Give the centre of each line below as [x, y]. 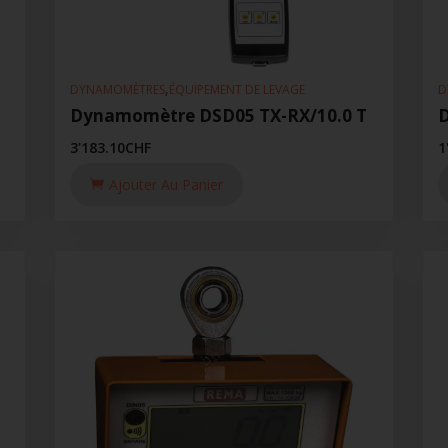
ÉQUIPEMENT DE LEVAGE [236, 90]
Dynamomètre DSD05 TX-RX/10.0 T [218, 115]
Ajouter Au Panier [165, 184]
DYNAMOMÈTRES [117, 90]
